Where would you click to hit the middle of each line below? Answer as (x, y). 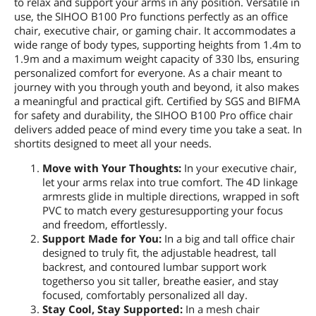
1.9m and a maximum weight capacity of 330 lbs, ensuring (157, 58)
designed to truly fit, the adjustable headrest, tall (159, 252)
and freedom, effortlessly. (105, 224)
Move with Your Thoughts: (112, 168)
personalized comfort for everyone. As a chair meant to (148, 72)
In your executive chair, (239, 168)
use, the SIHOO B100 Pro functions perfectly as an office (151, 16)
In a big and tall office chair (228, 238)
